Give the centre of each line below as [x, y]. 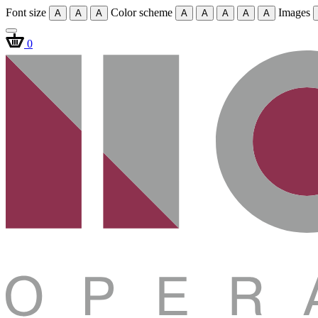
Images [296, 12]
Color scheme [143, 12]
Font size [27, 12]
